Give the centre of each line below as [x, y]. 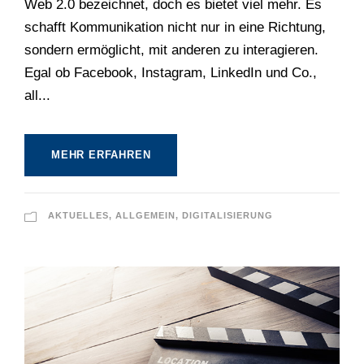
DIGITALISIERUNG [227, 216]
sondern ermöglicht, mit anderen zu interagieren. [171, 50]
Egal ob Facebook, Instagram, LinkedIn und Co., [171, 73]
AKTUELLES [78, 216]
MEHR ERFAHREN [101, 155]
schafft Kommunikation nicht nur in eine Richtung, [175, 28]
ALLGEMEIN [145, 216]
